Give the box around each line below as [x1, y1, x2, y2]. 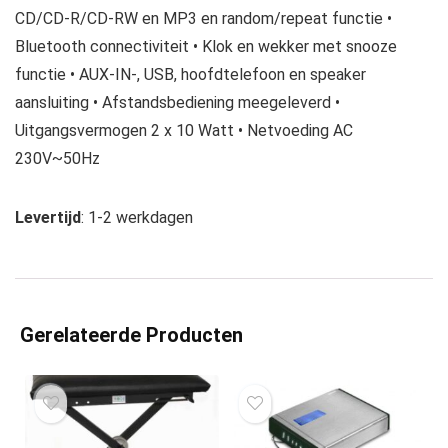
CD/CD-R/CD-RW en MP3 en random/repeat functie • [15, 9, 392, 28]
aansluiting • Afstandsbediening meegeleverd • [15, 93, 340, 112]
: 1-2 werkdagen [81, 208, 193, 227]
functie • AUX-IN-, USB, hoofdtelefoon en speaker [15, 65, 366, 84]
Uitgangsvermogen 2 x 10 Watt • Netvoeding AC [15, 121, 353, 140]
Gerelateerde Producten [20, 323, 243, 347]
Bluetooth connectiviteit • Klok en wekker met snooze [15, 37, 397, 56]
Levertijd [15, 208, 81, 227]
